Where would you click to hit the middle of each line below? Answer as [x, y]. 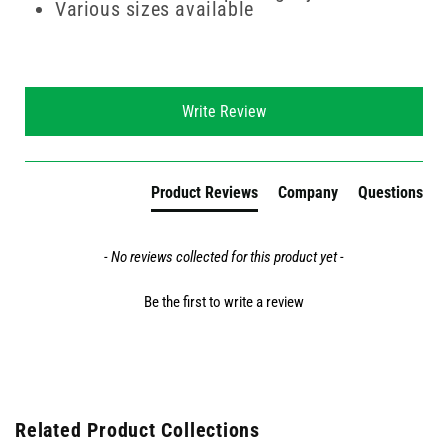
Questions [390, 193]
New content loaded [94, 95]
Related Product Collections [138, 430]
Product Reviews [204, 193]
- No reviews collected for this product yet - [224, 257]
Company [308, 193]
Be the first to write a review [224, 302]
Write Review [224, 112]
